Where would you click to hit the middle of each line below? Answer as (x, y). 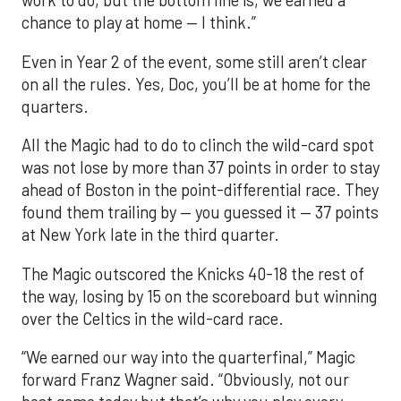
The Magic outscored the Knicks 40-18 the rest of (193, 273)
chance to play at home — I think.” (139, 23)
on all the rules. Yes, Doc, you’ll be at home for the (196, 84)
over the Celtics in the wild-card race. (153, 318)
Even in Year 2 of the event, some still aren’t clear (194, 61)
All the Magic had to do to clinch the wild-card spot (198, 145)
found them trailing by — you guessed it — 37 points (200, 213)
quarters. (55, 106)
